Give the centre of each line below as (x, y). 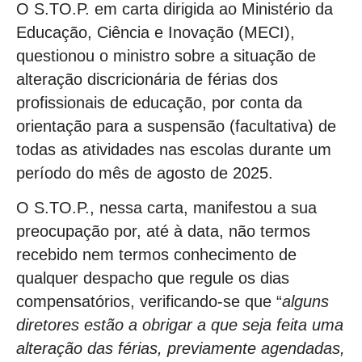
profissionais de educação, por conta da (159, 103)
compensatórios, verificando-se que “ (149, 302)
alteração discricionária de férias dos (147, 79)
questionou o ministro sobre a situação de (166, 56)
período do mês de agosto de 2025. (145, 173)
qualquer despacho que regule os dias (153, 278)
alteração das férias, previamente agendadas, (181, 349)
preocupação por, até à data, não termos (163, 232)
